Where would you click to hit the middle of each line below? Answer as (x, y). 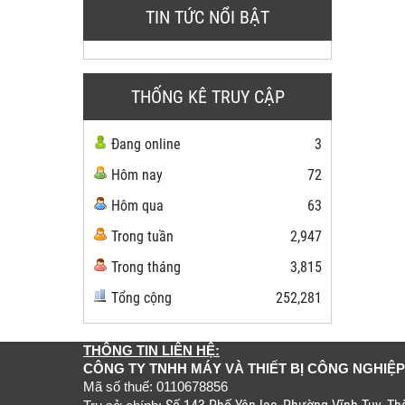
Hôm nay (137, 175)
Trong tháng (146, 268)
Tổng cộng (141, 298)
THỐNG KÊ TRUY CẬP (207, 97)
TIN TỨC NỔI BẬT (207, 18)
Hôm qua (137, 206)
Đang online (146, 145)
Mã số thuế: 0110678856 (155, 387)
